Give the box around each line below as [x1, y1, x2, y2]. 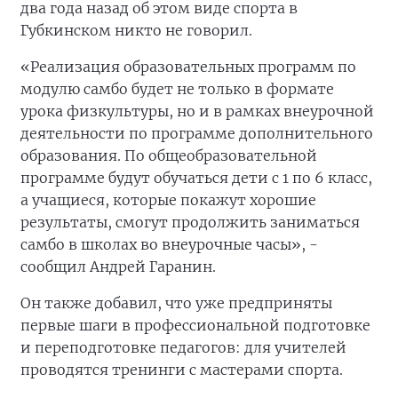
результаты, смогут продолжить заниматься [20, 213, 360, 231]
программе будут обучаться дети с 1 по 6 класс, [20, 169, 372, 187]
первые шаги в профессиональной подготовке [20, 316, 370, 334]
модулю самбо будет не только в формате [20, 80, 334, 98]
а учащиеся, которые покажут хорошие [20, 191, 316, 209]
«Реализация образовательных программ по [20, 58, 356, 76]
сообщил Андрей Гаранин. [20, 258, 216, 275]
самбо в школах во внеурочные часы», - [20, 235, 318, 253]
